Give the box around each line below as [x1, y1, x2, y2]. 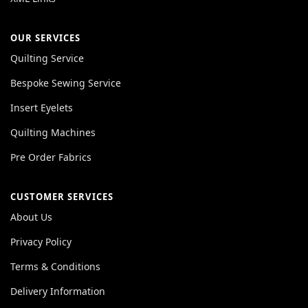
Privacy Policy [10, 234, 71, 248]
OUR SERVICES [10, 31, 81, 44]
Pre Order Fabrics [10, 150, 91, 164]
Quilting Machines [10, 125, 96, 139]
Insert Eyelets [10, 100, 73, 114]
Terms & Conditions [10, 259, 100, 273]
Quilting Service [10, 51, 84, 65]
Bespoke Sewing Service [10, 76, 121, 89]
